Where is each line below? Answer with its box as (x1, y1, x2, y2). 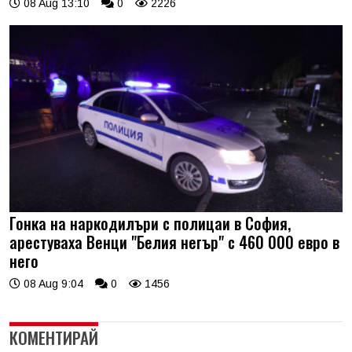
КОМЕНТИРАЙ (9, 325, 98, 350)
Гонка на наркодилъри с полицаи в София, (9, 211, 291, 236)
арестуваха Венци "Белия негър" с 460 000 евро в (9, 230, 339, 255)
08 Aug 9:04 (20, 277, 83, 291)
